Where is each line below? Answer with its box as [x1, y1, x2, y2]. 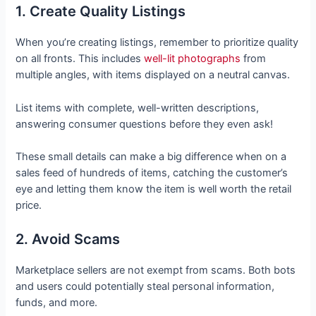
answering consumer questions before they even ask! [16, 117, 274, 130]
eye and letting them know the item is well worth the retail [16, 183, 292, 196]
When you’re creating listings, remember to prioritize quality [16, 36, 299, 49]
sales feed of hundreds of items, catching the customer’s [16, 166, 288, 180]
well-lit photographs [144, 52, 241, 66]
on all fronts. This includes [16, 52, 145, 66]
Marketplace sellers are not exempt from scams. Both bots [16, 264, 296, 277]
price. [16, 199, 45, 212]
